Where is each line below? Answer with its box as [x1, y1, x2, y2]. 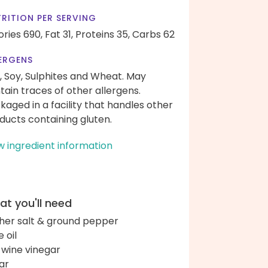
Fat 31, [45, 28, 73, 41]
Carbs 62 [132, 28, 175, 41]
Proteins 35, [75, 28, 130, 41]
